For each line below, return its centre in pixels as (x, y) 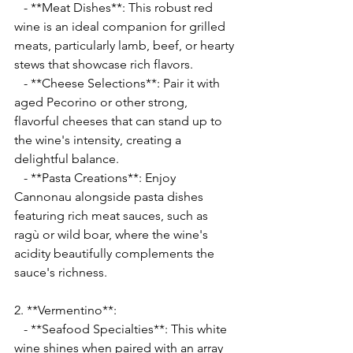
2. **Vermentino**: (65, 310)
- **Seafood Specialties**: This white (19, 329)
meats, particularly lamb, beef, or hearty (126, 46)
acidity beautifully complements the (116, 254)
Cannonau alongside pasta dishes (110, 197)
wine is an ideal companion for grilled (121, 27)
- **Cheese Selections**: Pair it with (19, 84)
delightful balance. (67, 159)
